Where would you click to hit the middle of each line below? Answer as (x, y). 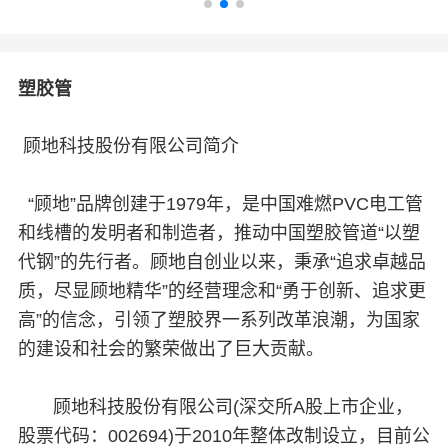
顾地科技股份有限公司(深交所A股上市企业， (215, 406)
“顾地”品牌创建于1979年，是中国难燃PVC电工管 (220, 203)
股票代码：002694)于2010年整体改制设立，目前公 (223, 435)
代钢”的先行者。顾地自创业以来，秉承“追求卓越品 (221, 261)
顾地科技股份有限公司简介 (130, 145)
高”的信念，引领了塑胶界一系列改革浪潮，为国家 (218, 319)
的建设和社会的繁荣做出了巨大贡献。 (170, 348)
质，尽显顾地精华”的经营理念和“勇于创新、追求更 (221, 290)
